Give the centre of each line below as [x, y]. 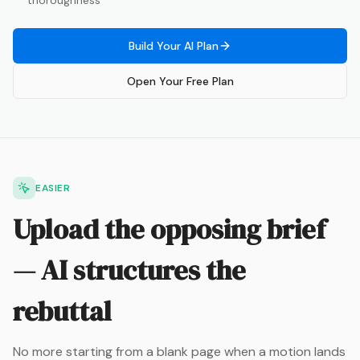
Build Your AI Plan [174, 46]
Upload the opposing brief [169, 229]
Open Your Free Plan [180, 81]
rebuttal [62, 311]
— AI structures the [129, 270]
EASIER [53, 188]
